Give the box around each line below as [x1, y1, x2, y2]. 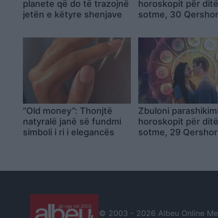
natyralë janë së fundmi [23, 116, 121, 127]
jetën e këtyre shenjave [23, 9, 122, 19]
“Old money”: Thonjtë [23, 105, 112, 116]
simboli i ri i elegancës [23, 127, 114, 137]
